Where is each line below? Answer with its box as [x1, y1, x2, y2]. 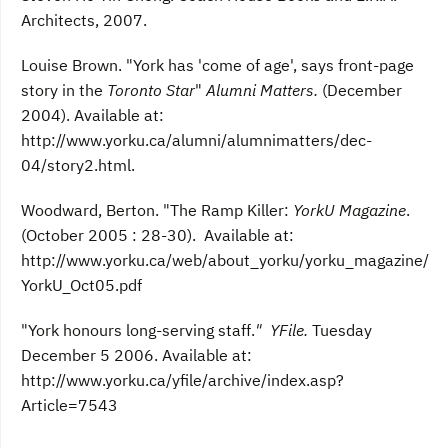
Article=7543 [21, 395, 118, 416]
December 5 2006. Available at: [21, 345, 256, 366]
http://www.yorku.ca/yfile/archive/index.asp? [21, 370, 344, 391]
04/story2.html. [21, 155, 135, 176]
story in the [21, 80, 107, 101]
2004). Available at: [21, 105, 168, 126]
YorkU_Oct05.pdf [21, 275, 142, 296]
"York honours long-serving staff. [21, 320, 255, 341]
